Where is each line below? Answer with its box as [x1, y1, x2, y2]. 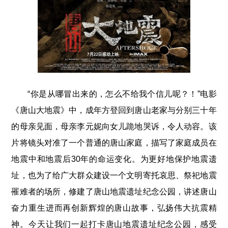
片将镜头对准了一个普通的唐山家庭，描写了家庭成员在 [11, 138, 217, 148]
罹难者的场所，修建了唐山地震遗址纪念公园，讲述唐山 [11, 187, 217, 196]
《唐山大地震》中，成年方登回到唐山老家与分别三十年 [11, 106, 217, 115]
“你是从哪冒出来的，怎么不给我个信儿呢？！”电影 [27, 90, 217, 99]
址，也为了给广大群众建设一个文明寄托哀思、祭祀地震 [11, 171, 217, 180]
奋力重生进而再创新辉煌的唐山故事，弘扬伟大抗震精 [11, 204, 217, 213]
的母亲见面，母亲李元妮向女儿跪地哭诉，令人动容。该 [11, 122, 217, 131]
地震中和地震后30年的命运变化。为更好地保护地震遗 [11, 155, 217, 164]
